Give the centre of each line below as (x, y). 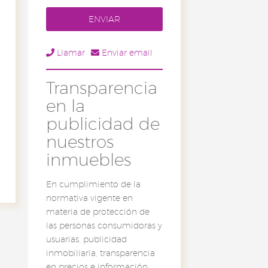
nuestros (80, 141)
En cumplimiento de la (93, 184)
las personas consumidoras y (104, 225)
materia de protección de (98, 211)
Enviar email (126, 52)
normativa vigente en (89, 198)
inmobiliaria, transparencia (100, 253)
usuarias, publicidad (86, 239)
